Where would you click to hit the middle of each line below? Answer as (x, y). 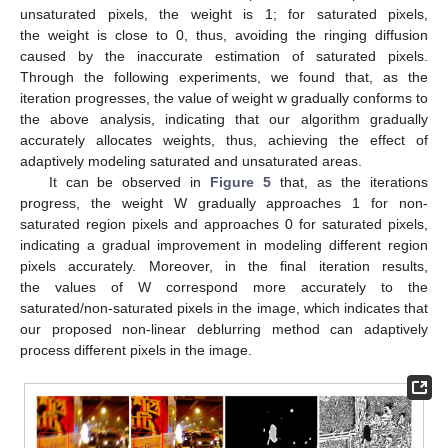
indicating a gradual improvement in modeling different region (224, 245)
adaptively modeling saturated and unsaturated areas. (191, 161)
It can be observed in (129, 182)
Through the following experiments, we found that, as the (224, 77)
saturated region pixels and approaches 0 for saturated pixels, (224, 224)
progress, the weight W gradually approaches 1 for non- (224, 203)
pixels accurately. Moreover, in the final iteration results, (224, 266)
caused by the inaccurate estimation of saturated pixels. (224, 56)
